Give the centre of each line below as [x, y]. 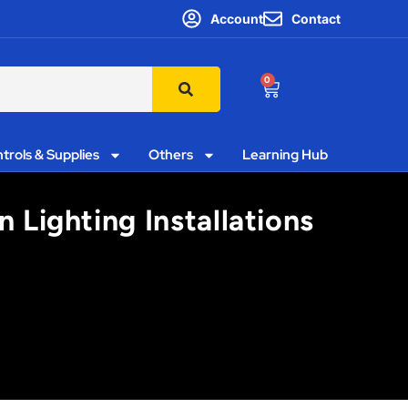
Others [170, 155]
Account [236, 19]
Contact [316, 19]
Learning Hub [285, 155]
